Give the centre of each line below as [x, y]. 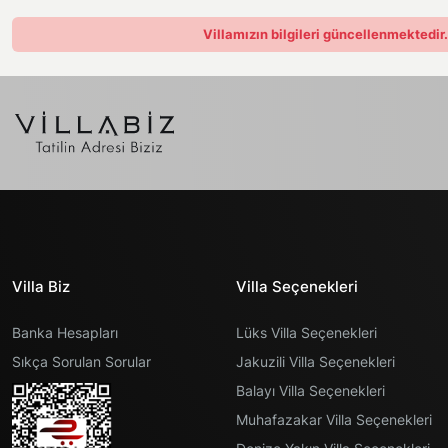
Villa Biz [41, 286]
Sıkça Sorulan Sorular [81, 361]
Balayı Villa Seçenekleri [310, 390]
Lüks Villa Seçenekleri [306, 332]
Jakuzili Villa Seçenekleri [315, 361]
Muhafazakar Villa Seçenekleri [334, 419]
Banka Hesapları [65, 332]
